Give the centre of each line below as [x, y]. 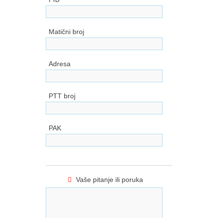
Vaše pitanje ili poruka [109, 180]
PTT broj [62, 96]
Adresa [60, 64]
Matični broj [66, 32]
